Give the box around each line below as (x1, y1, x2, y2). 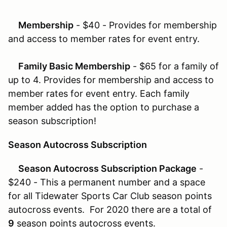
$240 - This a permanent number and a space (8, 176, 205, 187)
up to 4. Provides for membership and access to (8, 74, 214, 85)
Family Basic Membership (8, 60, 130, 71)
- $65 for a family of (130, 60, 219, 71)
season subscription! (8, 115, 96, 126)
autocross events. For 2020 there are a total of (8, 204, 212, 215)
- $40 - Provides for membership (73, 19, 217, 30)
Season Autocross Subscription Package (8, 163, 197, 174)
